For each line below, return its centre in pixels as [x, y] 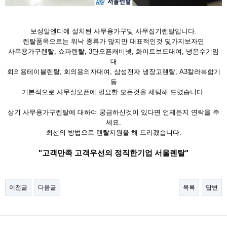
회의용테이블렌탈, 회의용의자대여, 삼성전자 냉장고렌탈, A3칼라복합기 [113, 71]
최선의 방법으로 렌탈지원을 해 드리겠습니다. [113, 132]
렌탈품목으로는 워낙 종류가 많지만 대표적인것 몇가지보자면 [113, 41]
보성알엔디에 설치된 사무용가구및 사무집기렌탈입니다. [113, 31]
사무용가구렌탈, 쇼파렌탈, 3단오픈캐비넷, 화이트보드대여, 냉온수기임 [113, 51]
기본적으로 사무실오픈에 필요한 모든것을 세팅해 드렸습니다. [113, 92]
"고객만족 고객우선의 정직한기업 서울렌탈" [113, 153]
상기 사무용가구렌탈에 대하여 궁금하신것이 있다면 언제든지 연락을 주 [113, 112]
